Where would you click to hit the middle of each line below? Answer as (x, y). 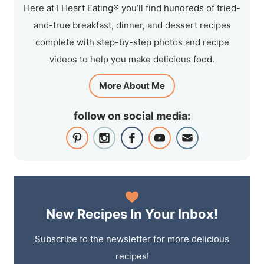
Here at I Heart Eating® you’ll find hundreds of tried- (132, 8)
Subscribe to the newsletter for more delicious (132, 239)
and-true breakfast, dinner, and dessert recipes (132, 25)
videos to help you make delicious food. (132, 60)
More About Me (132, 86)
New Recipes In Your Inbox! (132, 214)
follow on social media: (132, 116)
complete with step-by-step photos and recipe (132, 42)
